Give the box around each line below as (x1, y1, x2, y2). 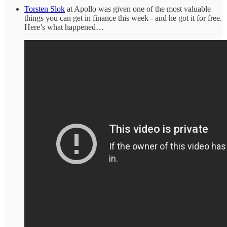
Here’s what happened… (24, 22, 104, 31)
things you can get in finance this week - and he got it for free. (24, 13, 222, 22)
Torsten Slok (24, 4, 65, 13)
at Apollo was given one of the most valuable (65, 4, 211, 13)
